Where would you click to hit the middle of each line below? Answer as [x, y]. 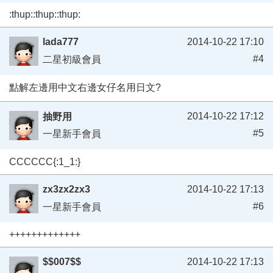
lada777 [61, 42]
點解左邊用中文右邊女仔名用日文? [85, 88]
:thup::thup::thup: [45, 14]
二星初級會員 [72, 60]
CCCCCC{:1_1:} [45, 161]
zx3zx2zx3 [66, 189]
